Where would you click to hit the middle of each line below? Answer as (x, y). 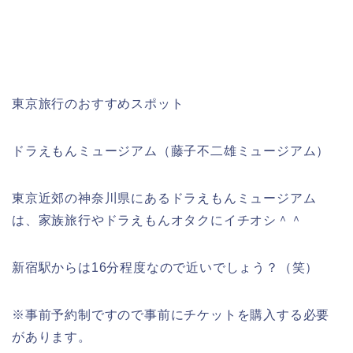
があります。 (52, 337)
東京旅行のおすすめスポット (98, 104)
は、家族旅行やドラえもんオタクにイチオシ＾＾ (158, 221)
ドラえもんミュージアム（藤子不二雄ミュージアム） (171, 151)
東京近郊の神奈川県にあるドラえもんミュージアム (164, 199)
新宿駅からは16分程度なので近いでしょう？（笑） (165, 268)
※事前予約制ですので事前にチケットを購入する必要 (171, 315)
